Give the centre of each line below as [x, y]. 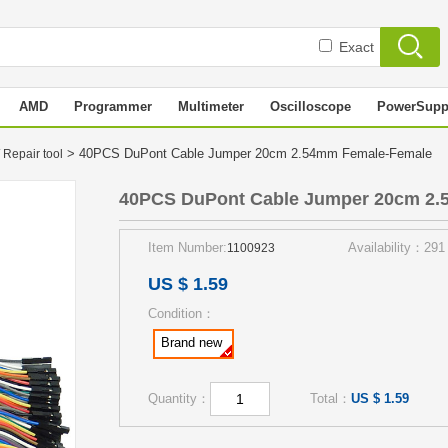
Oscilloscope [310, 106]
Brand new [191, 342]
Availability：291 [396, 247]
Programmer [113, 106]
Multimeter [211, 106]
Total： [330, 398]
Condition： [181, 313]
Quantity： [179, 398]
